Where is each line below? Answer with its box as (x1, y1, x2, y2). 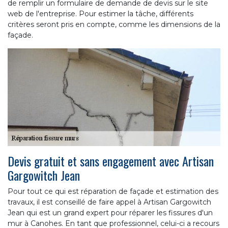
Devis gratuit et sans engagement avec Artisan (8, 152, 214, 170)
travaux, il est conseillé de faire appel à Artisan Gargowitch (8, 197, 211, 207)
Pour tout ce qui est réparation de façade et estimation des (8, 187, 218, 196)
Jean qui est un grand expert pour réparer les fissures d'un (8, 208, 213, 218)
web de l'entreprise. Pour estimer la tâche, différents (8, 9, 193, 19)
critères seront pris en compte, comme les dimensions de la (8, 20, 220, 30)
